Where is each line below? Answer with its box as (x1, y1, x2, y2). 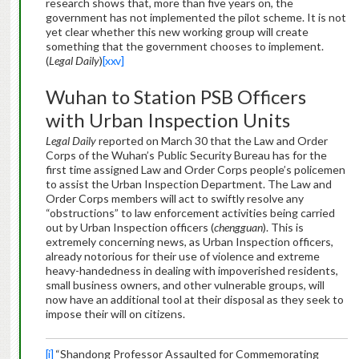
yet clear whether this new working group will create (45, 25, 309, 39)
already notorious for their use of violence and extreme (45, 249, 320, 264)
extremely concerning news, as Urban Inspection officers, (45, 235, 333, 249)
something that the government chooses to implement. (45, 39, 324, 54)
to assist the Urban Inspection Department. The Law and (45, 177, 332, 192)
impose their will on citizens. (45, 307, 185, 321)
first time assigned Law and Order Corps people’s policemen (45, 163, 345, 177)
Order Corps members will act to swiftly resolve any (45, 192, 304, 206)
